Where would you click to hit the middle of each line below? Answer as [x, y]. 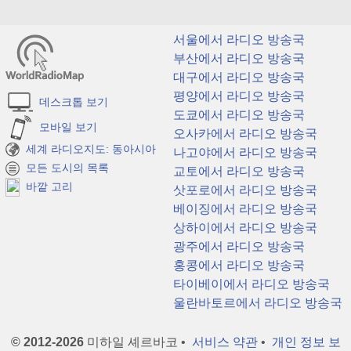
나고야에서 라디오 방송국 [244, 152]
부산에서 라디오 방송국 [237, 58]
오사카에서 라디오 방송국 [244, 134]
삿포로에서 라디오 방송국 [244, 190]
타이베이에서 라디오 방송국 [250, 284]
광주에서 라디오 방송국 [237, 246]
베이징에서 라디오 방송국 [244, 209]
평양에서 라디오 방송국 [237, 96]
